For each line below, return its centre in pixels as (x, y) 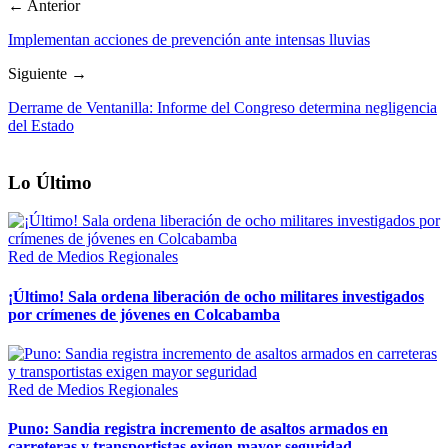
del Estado (41, 125)
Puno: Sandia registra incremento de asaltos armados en (198, 429)
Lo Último (50, 182)
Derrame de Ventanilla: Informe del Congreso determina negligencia (222, 107)
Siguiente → (47, 73)
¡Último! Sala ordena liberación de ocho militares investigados (216, 296)
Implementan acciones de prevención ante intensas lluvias (189, 39)
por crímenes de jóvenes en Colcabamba (144, 314)
